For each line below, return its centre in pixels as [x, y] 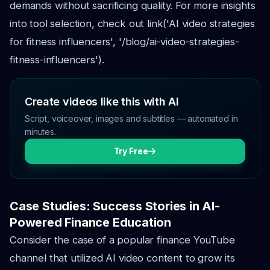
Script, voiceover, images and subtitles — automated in [131, 118]
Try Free [131, 151]
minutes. [40, 132]
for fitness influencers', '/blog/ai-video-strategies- [124, 42]
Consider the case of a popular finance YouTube [122, 240]
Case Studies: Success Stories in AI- [115, 206]
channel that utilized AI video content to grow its [122, 258]
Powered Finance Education [91, 222]
